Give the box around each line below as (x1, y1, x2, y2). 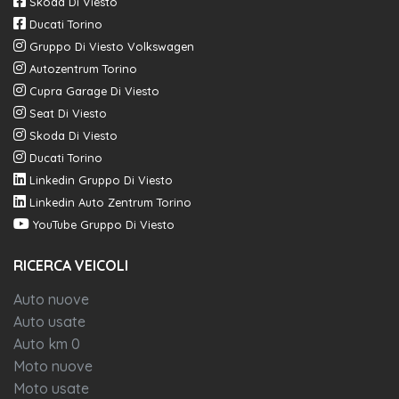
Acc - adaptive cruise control (13, 28, 180, 43)
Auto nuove (13, 290, 89, 309)
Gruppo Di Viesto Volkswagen (29, 39, 194, 54)
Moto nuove (13, 357, 93, 376)
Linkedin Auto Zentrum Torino (29, 195, 191, 210)
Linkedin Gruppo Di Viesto (29, 173, 173, 188)
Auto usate (13, 313, 85, 331)
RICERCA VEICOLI (13, 256, 128, 275)
